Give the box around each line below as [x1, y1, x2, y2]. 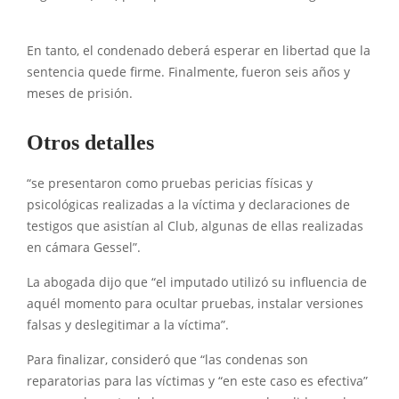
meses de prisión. [27, 85, 133, 102]
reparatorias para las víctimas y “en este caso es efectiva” [27, 373, 368, 389]
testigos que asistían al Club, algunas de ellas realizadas [27, 218, 363, 234]
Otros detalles [27, 131, 154, 154]
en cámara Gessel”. [27, 240, 141, 256]
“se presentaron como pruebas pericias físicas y [27, 175, 313, 191]
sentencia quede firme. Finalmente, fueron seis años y [27, 64, 350, 80]
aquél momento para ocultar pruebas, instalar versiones [27, 296, 363, 312]
